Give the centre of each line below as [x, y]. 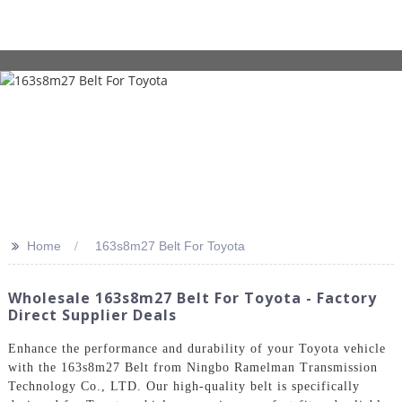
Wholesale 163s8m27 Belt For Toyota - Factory [192, 297]
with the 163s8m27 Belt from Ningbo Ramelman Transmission [192, 367]
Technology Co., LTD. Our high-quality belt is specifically [184, 386]
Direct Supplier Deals [92, 315]
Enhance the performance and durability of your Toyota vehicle [197, 348]
